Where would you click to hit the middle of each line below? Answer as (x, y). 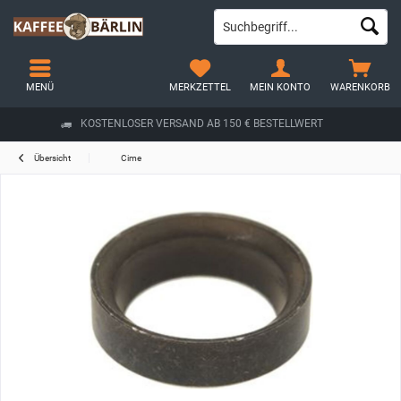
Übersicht (52, 158)
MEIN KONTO (281, 87)
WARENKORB (361, 87)
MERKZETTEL (200, 87)
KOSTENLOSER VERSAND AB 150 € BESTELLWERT (201, 124)
